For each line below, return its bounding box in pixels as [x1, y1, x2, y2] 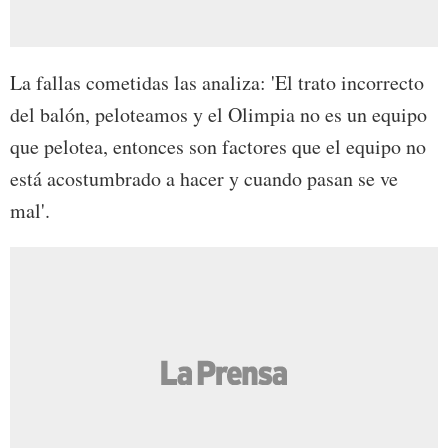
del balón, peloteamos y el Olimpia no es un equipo [10, 100, 427, 128]
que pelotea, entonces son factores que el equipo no [10, 132, 426, 160]
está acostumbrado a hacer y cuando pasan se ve [10, 164, 398, 192]
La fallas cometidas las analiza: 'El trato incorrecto [10, 68, 424, 96]
